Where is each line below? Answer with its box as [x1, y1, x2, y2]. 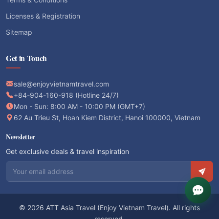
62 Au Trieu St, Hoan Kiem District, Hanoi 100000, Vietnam [14, 113, 200, 122]
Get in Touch [6, 52, 47, 64]
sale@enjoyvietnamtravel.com [14, 80, 109, 88]
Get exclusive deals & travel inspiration [6, 147, 129, 156]
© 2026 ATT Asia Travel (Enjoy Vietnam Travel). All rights [19, 203, 200, 212]
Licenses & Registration [6, 12, 80, 21]
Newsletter [6, 131, 36, 142]
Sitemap [6, 28, 32, 37]
